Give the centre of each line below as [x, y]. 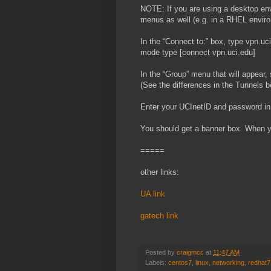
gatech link [159, 216]
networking [228, 263]
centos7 [180, 263]
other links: [160, 172]
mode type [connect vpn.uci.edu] [198, 53]
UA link [153, 194]
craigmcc [190, 253]
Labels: [157, 263]
